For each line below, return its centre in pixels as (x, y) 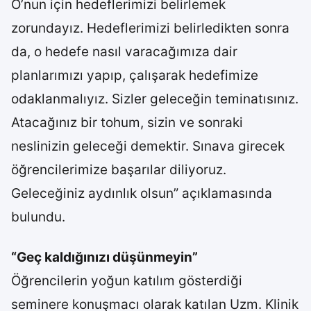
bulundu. (38, 217)
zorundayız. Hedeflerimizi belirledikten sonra (150, 28)
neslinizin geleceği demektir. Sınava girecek (148, 146)
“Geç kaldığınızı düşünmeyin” (104, 257)
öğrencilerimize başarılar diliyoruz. (119, 170)
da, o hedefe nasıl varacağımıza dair (124, 52)
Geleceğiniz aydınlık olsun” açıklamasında (142, 193)
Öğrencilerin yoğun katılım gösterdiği (127, 281)
